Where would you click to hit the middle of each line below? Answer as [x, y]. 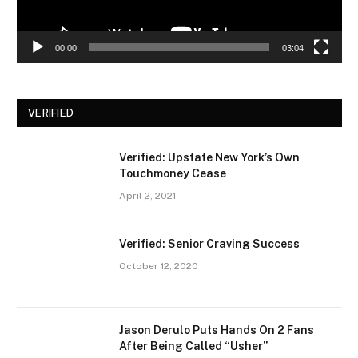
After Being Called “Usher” [193, 346]
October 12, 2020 [159, 267]
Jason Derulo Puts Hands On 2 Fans [217, 330]
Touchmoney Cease [173, 174]
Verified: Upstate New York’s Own [209, 158]
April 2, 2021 [147, 196]
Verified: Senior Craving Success [209, 244]
